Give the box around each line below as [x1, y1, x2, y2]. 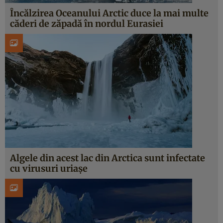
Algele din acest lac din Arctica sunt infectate [10, 152, 205, 164]
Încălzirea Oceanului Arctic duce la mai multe [10, 7, 209, 19]
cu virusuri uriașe [10, 163, 88, 174]
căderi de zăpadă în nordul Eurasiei [10, 18, 163, 29]
